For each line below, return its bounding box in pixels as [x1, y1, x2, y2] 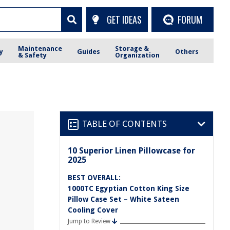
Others [175, 48, 199, 55]
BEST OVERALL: [68, 174, 121, 182]
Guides [77, 48, 101, 55]
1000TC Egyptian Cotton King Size [68, 184, 189, 193]
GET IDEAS [106, 12, 142, 26]
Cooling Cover [68, 206, 118, 214]
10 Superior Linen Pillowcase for [68, 146, 195, 156]
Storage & [115, 44, 149, 52]
